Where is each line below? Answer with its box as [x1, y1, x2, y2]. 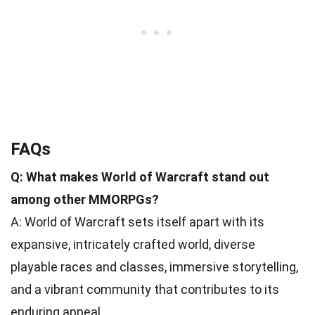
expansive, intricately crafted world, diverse [11, 237, 255, 252]
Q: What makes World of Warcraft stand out [11, 169, 269, 185]
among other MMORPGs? [11, 192, 159, 207]
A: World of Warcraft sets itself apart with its [11, 214, 264, 230]
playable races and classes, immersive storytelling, [11, 259, 298, 275]
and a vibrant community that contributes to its [11, 282, 279, 297]
